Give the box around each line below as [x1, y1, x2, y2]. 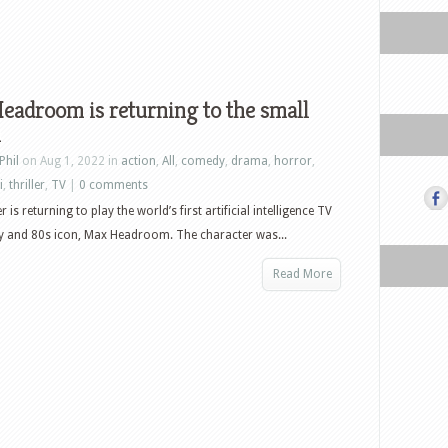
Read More [273, 267, 332, 281]
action [121, 154, 156, 168]
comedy [181, 154, 225, 168]
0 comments [79, 178, 148, 192]
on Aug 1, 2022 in [19, 154, 121, 168]
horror [274, 154, 312, 168]
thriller [9, 178, 45, 192]
